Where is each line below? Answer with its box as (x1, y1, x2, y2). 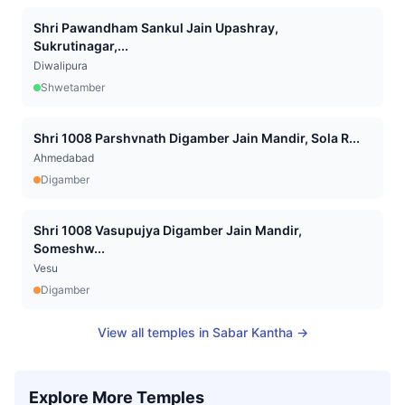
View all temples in (97, 325, 212, 340)
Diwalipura (33, 59, 88, 72)
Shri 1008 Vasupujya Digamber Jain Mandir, (33, 222, 302, 238)
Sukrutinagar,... (33, 38, 128, 53)
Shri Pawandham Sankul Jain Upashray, (33, 20, 278, 35)
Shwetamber (41, 80, 105, 94)
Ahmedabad (33, 151, 94, 165)
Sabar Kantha (212, 325, 293, 340)
